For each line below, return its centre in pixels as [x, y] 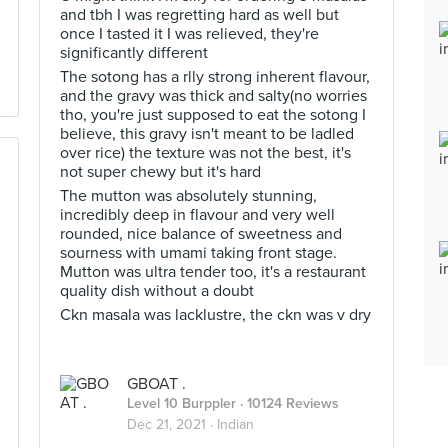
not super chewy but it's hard [160, 172]
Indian [235, 424]
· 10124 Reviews [287, 403]
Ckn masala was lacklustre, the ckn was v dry [215, 315]
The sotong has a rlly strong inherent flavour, [215, 77]
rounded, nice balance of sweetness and [201, 234]
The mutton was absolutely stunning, [188, 196]
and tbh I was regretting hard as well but [199, 15]
